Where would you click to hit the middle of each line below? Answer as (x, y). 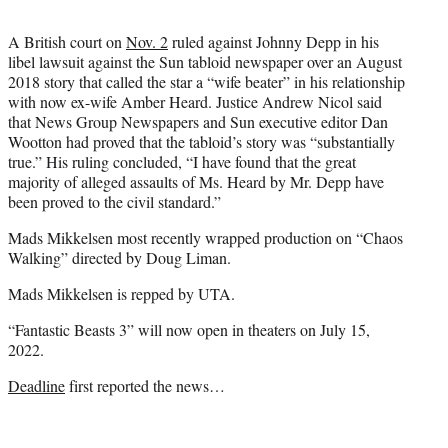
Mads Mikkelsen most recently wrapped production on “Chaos (205, 238)
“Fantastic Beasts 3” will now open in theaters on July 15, (189, 330)
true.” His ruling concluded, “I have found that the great (182, 162)
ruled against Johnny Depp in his (273, 42)
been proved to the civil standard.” (114, 202)
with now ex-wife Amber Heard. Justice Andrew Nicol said (195, 102)
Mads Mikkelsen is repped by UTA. (121, 294)
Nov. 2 (147, 42)
